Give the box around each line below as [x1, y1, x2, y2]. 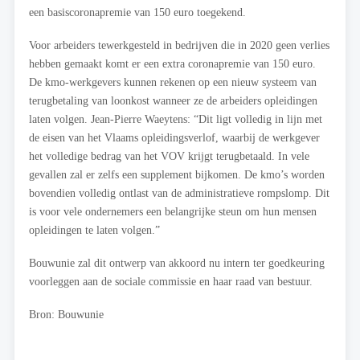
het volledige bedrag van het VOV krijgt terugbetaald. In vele [29, 149, 309, 163]
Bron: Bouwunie [29, 308, 104, 321]
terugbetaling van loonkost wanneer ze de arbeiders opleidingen [29, 94, 317, 108]
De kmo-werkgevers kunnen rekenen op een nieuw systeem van [29, 76, 317, 89]
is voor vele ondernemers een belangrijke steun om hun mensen [29, 205, 317, 219]
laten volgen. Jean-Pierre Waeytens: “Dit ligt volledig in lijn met [29, 112, 322, 126]
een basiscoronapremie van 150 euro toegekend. [29, 6, 246, 19]
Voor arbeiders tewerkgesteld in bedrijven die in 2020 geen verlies [29, 39, 329, 52]
